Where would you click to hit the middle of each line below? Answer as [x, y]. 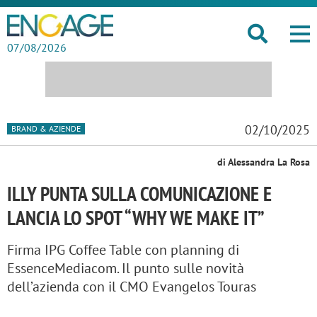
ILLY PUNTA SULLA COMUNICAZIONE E [139, 194]
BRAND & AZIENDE [46, 128]
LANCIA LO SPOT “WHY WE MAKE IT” [136, 218]
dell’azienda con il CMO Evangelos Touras [132, 287]
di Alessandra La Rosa [264, 162]
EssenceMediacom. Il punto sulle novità [126, 268]
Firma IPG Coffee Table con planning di [123, 250]
